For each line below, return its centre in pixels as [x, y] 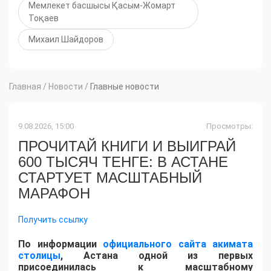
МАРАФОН [54, 194]
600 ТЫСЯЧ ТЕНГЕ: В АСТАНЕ [123, 162]
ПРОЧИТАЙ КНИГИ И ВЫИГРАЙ [127, 146]
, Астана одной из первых [157, 256]
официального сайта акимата [178, 244]
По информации [60, 244]
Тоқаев [44, 18]
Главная [25, 87]
